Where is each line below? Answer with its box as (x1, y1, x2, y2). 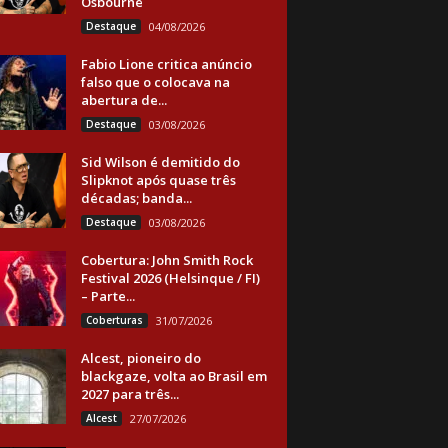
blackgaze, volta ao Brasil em (80, 367, 267, 385)
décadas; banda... (80, 189, 192, 207)
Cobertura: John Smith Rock (80, 251, 253, 269)
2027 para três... (80, 385, 179, 403)
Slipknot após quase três (80, 171, 236, 189)
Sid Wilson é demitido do (80, 153, 240, 171)
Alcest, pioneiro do (80, 349, 201, 367)
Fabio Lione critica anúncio (80, 55, 252, 73)
